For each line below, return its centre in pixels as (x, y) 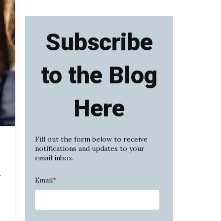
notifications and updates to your (90, 149)
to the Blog (99, 75)
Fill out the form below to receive (91, 139)
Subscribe (99, 42)
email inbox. (54, 158)
